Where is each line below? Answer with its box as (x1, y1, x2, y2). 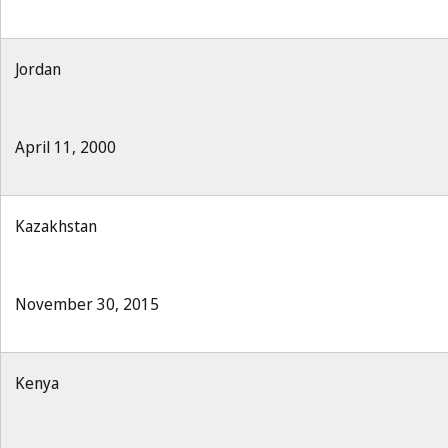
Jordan (15, 58, 61, 80)
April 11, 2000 (15, 136, 116, 158)
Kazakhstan (15, 215, 97, 237)
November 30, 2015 (15, 293, 159, 315)
